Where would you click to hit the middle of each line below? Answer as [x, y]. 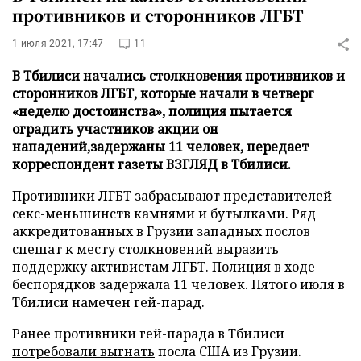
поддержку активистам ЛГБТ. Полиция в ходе [164, 267]
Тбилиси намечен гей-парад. [108, 302]
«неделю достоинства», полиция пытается [152, 111]
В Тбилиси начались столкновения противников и [178, 76]
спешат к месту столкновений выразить [145, 249]
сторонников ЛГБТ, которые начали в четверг [163, 93]
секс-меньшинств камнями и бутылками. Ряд [164, 214]
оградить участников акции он [115, 129]
